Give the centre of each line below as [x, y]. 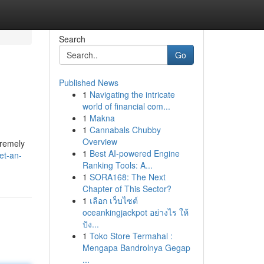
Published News [88, 82]
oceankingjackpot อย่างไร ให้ [135, 212]
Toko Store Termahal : [131, 236]
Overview [100, 141]
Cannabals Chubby [125, 130]
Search [72, 39]
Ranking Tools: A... [117, 165]
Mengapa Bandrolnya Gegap [136, 247]
